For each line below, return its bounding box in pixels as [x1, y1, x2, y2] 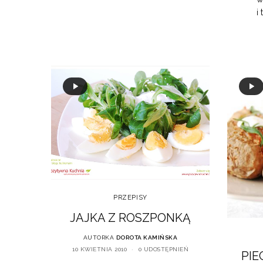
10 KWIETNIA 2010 [72, 246, 127, 253]
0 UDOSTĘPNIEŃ [138, 246, 188, 253]
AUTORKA [83, 234, 114, 241]
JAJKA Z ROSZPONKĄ [70, 211, 191, 225]
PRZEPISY [113, 194, 147, 202]
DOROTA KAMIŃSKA [116, 234, 178, 241]
